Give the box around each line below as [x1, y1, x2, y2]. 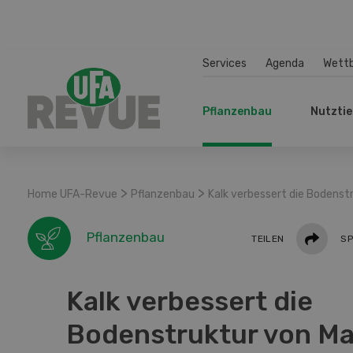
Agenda [266, 56, 304, 70]
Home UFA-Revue [28, 188, 117, 201]
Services [203, 56, 247, 70]
